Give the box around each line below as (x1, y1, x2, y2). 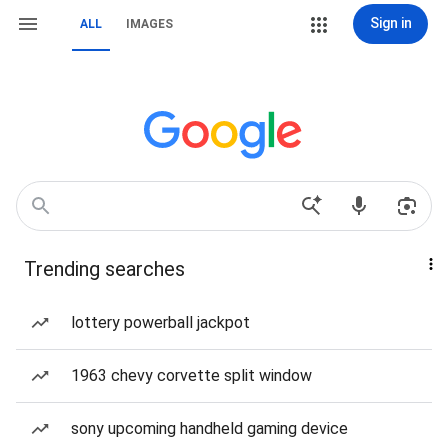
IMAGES (126, 17, 173, 31)
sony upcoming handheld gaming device (71, 419, 348, 438)
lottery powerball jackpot (71, 313, 250, 332)
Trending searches (24, 257, 185, 281)
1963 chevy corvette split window (71, 366, 312, 385)
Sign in (369, 15, 412, 31)
